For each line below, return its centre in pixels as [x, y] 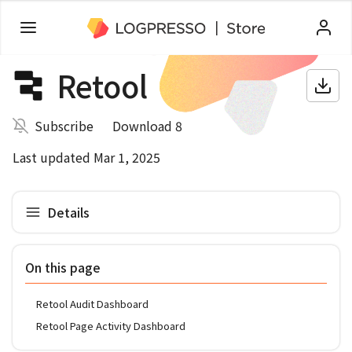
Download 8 [147, 126]
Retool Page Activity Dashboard [111, 326]
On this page [63, 267]
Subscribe [64, 126]
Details [68, 212]
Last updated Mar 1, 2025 [86, 157]
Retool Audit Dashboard [92, 304]
